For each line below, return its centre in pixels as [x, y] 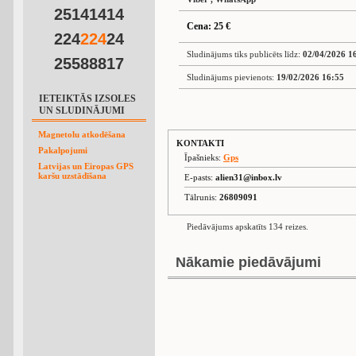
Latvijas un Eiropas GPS [86, 166]
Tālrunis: [202, 197]
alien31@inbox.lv [249, 177]
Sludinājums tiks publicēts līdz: [245, 54]
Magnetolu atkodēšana [82, 134]
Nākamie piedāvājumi [248, 262]
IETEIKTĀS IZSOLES [87, 99]
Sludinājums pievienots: [232, 77]
